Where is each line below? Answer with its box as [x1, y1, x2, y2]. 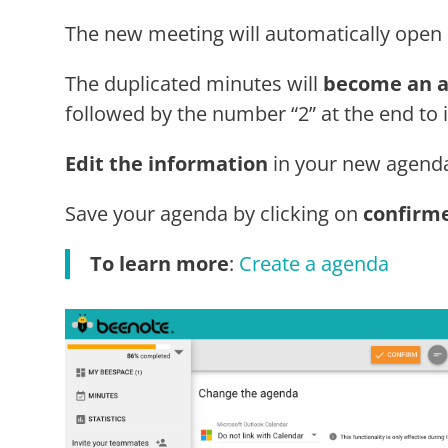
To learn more [89, 249, 229, 277]
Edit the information [64, 149, 268, 177]
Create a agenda [238, 249, 389, 277]
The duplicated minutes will [64, 69, 323, 97]
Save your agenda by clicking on [64, 199, 363, 227]
